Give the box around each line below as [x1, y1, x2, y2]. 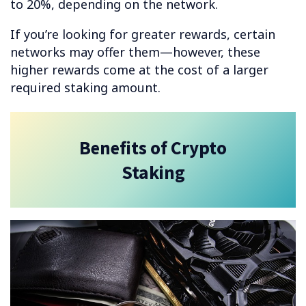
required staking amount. [10, 79, 161, 96]
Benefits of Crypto [79, 135, 227, 159]
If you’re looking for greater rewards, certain [10, 26, 275, 43]
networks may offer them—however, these [10, 44, 260, 61]
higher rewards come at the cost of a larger [10, 61, 268, 79]
